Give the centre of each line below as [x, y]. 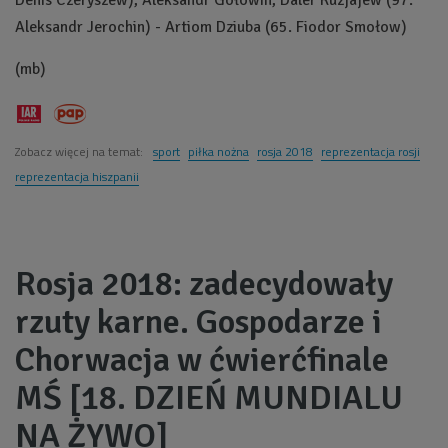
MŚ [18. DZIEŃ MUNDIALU [209, 397]
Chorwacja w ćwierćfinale [202, 359]
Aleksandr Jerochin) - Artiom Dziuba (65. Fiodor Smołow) [211, 26]
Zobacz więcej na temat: [80, 151]
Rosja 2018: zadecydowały [204, 283]
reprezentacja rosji [370, 151]
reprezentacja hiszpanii [77, 176]
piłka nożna [218, 151]
